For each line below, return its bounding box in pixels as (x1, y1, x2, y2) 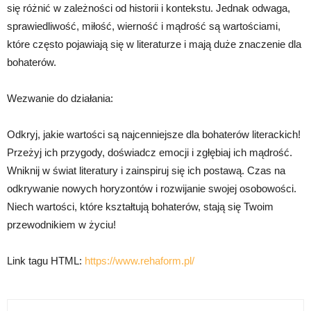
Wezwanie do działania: (7, 92, 113, 104)
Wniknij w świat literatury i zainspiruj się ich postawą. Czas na (7, 165, 285, 176)
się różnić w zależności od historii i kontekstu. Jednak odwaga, (7, 2, 290, 14)
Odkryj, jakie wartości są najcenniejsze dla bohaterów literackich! (7, 128, 301, 140)
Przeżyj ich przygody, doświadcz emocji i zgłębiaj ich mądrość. (7, 146, 292, 158)
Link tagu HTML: (7, 255, 85, 267)
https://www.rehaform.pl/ (85, 255, 194, 267)
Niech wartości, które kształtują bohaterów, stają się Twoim (7, 201, 274, 212)
